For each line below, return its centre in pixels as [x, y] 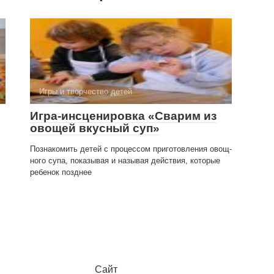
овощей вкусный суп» [95, 128]
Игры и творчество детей [86, 91]
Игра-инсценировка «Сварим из [123, 116]
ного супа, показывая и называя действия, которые [125, 161]
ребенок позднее [61, 172]
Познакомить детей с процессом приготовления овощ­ [131, 149]
